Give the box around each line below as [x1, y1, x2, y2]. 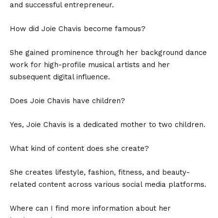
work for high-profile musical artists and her [10, 60, 170, 69]
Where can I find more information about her [10, 203, 171, 213]
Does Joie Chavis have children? [10, 96, 125, 105]
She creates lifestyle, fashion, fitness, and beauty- [10, 167, 190, 177]
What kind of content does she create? [10, 144, 149, 153]
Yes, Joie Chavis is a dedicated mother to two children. [10, 120, 205, 129]
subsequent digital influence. [10, 72, 110, 81]
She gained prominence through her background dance [10, 48, 207, 57]
